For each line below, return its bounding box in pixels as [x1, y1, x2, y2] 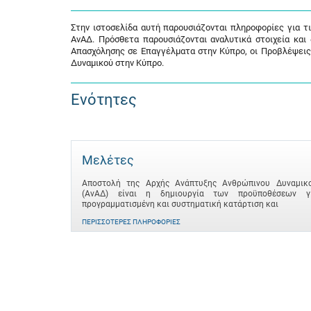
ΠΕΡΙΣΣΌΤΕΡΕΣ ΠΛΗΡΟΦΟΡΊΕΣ [82, 218, 180, 226]
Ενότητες [71, 91, 137, 108]
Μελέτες [82, 153, 134, 167]
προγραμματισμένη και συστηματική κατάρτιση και [82, 199, 278, 209]
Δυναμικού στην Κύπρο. [71, 58, 164, 68]
